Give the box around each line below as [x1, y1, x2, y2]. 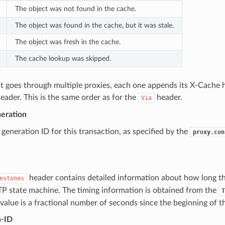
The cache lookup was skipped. [15, 54, 111, 62]
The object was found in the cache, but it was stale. [15, 21, 174, 29]
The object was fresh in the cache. [15, 38, 121, 46]
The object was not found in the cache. [15, 5, 136, 13]
